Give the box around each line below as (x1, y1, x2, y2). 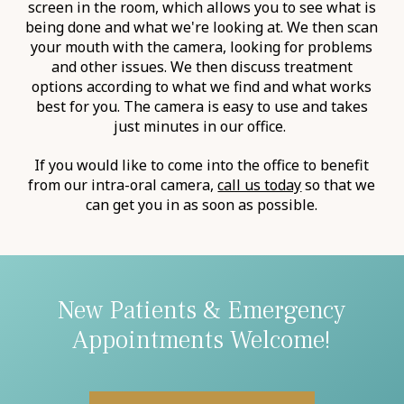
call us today (217, 174, 302, 195)
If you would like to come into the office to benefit (34, 154, 370, 175)
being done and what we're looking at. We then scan (25, 16, 379, 37)
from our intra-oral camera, (28, 174, 218, 195)
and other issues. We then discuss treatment (50, 56, 353, 77)
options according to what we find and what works (32, 76, 372, 96)
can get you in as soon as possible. (86, 194, 318, 215)
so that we (301, 174, 376, 195)
